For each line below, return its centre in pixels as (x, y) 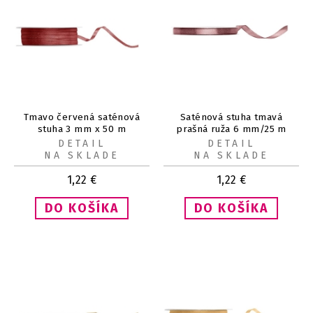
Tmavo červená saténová (82, 117)
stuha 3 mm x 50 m (82, 129)
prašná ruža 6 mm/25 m (231, 129)
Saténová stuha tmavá (231, 117)
